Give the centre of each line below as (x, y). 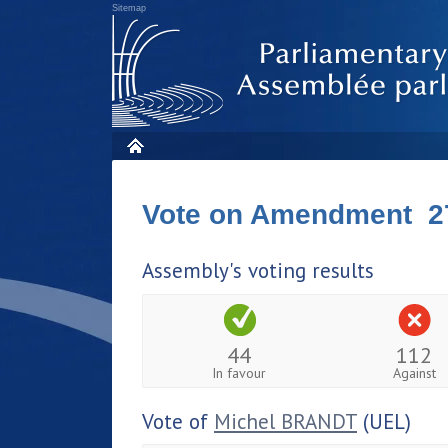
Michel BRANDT (285, 421)
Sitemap (129, 8)
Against (414, 372)
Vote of (178, 421)
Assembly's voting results (258, 270)
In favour (239, 372)
